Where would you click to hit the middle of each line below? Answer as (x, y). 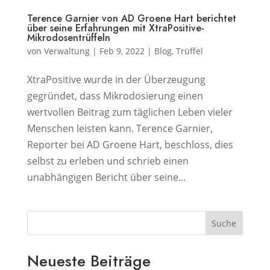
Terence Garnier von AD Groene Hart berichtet (131, 18)
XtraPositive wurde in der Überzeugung (116, 80)
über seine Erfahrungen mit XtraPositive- (115, 28)
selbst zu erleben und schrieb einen (108, 161)
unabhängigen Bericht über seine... (106, 177)
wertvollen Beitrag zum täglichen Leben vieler (130, 112)
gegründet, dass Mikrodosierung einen (115, 96)
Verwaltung (67, 51)
